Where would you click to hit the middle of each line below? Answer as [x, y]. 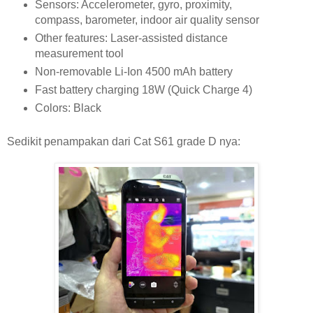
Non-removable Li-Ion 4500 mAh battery [133, 71]
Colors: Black [68, 108]
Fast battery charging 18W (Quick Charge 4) [143, 89]
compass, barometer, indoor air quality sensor [147, 20]
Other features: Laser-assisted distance [131, 38]
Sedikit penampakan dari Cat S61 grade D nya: [124, 142]
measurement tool [79, 53]
